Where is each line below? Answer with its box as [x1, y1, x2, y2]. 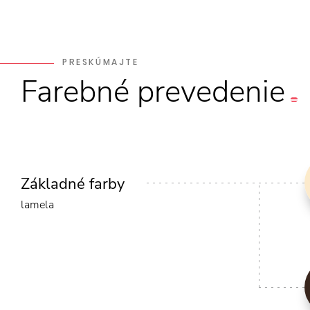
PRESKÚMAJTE [62, 56, 139, 69]
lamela [21, 197, 54, 213]
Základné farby [21, 174, 125, 195]
